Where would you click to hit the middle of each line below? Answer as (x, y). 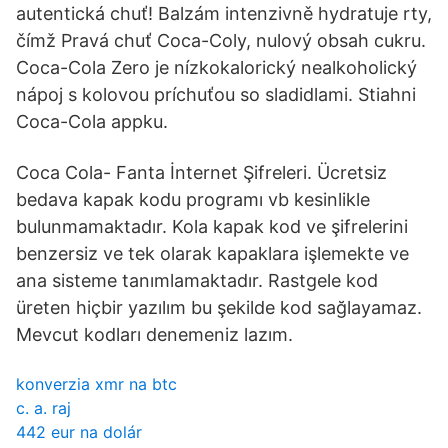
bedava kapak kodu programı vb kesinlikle (193, 199)
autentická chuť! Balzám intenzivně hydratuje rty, (224, 13)
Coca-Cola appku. (92, 121)
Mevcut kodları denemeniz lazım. (154, 334)
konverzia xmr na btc (96, 384)
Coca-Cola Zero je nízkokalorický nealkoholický (216, 67)
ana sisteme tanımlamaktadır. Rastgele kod (197, 280)
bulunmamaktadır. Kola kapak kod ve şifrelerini (212, 226)
